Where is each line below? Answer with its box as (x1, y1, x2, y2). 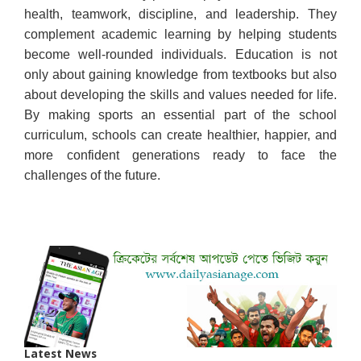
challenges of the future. (24, 168, 161, 182)
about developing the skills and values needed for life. (24, 87, 337, 102)
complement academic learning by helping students (24, 27, 337, 41)
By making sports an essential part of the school (24, 107, 337, 122)
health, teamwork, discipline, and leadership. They (24, 6, 337, 21)
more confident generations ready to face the (24, 147, 337, 162)
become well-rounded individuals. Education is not (24, 47, 337, 61)
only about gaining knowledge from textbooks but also (24, 67, 337, 81)
